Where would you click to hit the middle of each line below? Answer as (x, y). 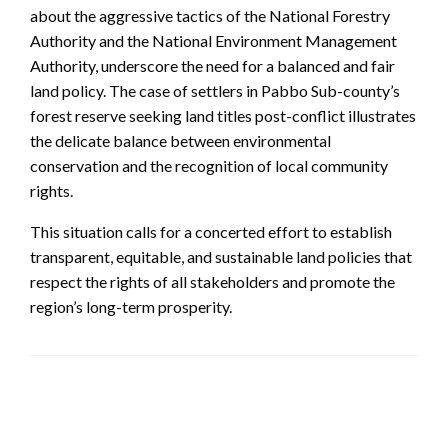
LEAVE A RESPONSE (111, 427)
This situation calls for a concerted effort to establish (211, 231)
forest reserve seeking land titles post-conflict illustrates (223, 115)
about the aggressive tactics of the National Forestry (210, 15)
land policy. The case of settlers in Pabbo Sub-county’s (215, 90)
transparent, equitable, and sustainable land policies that (221, 256)
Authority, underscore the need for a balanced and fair (212, 65)
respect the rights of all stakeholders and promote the (212, 281)
